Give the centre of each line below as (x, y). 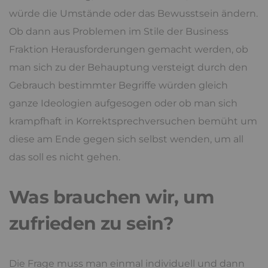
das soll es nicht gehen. (65, 157)
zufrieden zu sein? (92, 223)
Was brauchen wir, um (111, 197)
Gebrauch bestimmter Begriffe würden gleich (118, 85)
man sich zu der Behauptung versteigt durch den (128, 67)
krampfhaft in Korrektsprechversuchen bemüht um (133, 121)
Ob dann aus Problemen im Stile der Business (119, 31)
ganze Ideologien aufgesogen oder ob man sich (123, 103)
